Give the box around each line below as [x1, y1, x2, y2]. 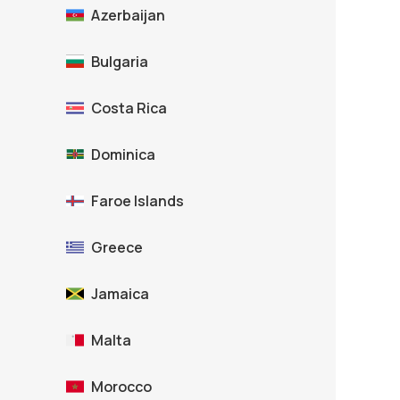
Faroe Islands [91, 191, 184, 212]
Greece [91, 237, 143, 258]
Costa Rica [91, 98, 167, 119]
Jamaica [91, 284, 149, 304]
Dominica [91, 145, 155, 165]
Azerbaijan [91, 5, 165, 26]
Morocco [91, 377, 152, 397]
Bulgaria [91, 52, 148, 72]
